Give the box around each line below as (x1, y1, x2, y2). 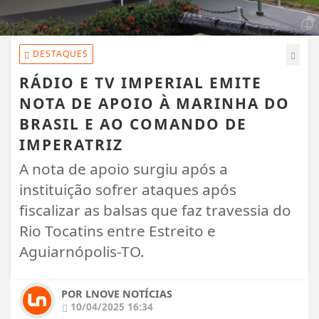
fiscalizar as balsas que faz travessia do (19, 200, 291, 221)
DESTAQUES (30, 48, 88, 61)
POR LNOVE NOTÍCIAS (61, 287, 172, 301)
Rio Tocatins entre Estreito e (19, 221, 216, 241)
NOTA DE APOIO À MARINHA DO (19, 93, 290, 114)
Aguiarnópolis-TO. (19, 241, 145, 262)
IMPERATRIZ (19, 135, 123, 155)
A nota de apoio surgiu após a (19, 159, 228, 179)
